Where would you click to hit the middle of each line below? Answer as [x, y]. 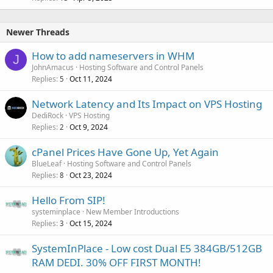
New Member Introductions [133, 211]
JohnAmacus [53, 67]
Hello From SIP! [69, 200]
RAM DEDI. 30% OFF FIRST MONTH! [116, 262]
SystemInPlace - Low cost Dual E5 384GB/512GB [147, 248]
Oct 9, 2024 [89, 127]
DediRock [48, 115]
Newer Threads [38, 32]
